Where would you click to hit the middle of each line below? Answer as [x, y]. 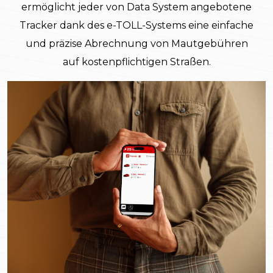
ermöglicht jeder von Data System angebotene [136, 7]
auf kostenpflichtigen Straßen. [136, 62]
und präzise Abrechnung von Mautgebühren [136, 44]
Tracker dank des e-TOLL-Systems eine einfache [136, 26]
